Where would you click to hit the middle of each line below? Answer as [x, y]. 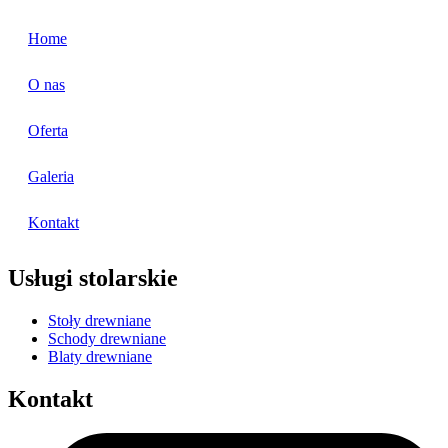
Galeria [51, 176]
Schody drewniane [107, 339]
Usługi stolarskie [93, 278]
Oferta [48, 130]
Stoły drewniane [99, 321]
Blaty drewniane [100, 357]
